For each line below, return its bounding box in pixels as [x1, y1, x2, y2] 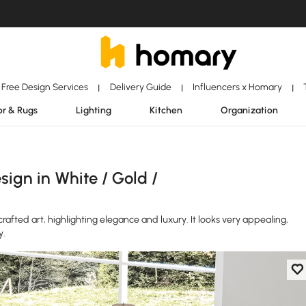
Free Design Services [1, 81, 89, 92]
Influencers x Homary [192, 81, 282, 92]
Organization [221, 105, 278, 115]
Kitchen [150, 105, 182, 115]
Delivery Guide [109, 81, 171, 92]
